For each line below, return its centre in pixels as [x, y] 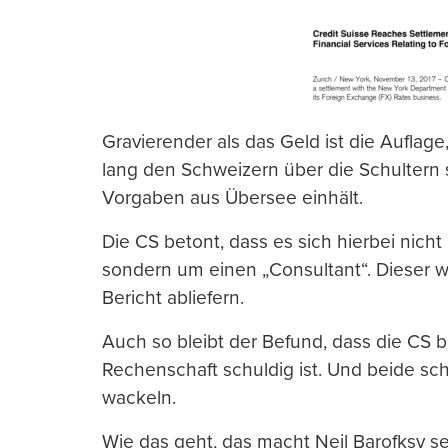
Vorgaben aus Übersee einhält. [232, 198]
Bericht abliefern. [173, 298]
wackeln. [139, 398]
